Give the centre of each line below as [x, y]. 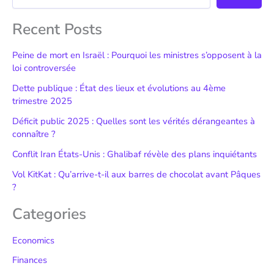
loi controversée [44, 68]
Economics [33, 240]
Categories [49, 214]
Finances [30, 260]
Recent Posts [57, 29]
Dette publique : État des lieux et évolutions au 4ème [119, 88]
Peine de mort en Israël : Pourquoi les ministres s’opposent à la [137, 55]
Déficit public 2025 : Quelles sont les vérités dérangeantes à [134, 121]
